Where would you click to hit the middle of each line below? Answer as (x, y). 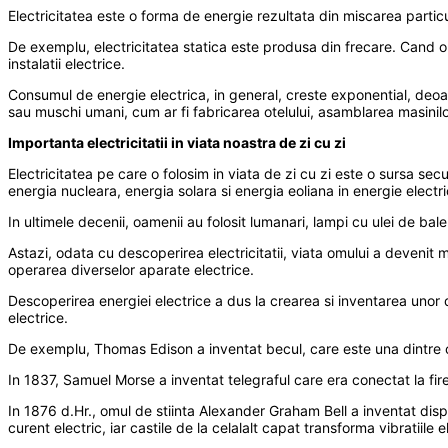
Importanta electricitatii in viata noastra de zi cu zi (177, 143)
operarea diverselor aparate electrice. (131, 270)
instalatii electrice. (66, 64)
